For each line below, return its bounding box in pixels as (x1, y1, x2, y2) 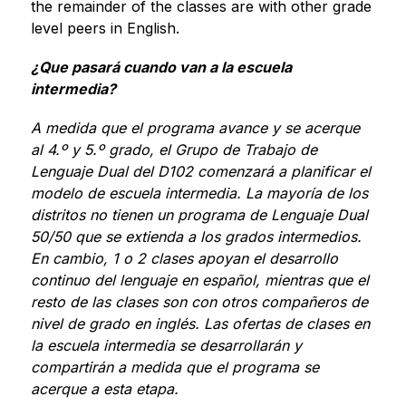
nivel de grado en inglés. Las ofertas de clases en (30, 314, 370, 333)
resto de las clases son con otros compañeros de (30, 292, 368, 311)
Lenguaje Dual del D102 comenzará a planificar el (30, 161, 371, 180)
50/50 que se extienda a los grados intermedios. (30, 227, 362, 246)
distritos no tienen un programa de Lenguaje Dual (30, 205, 368, 224)
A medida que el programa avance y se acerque (30, 118, 360, 137)
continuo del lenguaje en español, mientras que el (30, 270, 369, 289)
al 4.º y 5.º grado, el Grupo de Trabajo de (30, 140, 317, 159)
